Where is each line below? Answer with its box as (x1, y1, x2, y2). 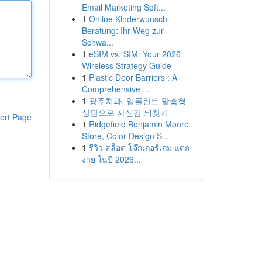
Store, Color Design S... (81, 130, 169, 142)
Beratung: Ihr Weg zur (81, 25, 164, 36)
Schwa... (81, 36, 113, 48)
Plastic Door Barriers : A (88, 71, 177, 83)
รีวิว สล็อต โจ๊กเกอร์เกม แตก (88, 142, 189, 153)
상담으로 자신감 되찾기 (81, 106, 168, 118)
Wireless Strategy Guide (81, 60, 171, 71)
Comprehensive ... (81, 83, 150, 95)
